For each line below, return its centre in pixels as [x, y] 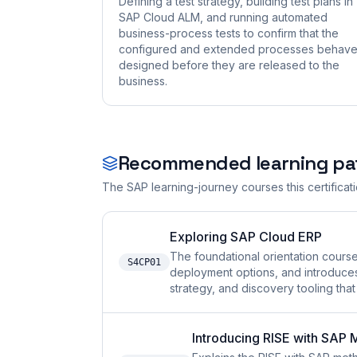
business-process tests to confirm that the [229, 33]
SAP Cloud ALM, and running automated [223, 17]
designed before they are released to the [229, 65]
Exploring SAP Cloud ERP [246, 237]
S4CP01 [144, 262]
